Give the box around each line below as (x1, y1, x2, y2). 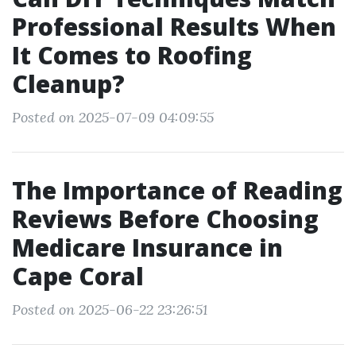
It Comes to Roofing (12, 39, 252, 72)
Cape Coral (12, 260, 144, 292)
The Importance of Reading (12, 174, 342, 207)
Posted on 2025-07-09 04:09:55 (12, 108, 214, 126)
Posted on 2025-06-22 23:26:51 (12, 300, 207, 319)
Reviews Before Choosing (12, 203, 319, 235)
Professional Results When (12, 10, 336, 43)
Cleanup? (12, 68, 125, 100)
